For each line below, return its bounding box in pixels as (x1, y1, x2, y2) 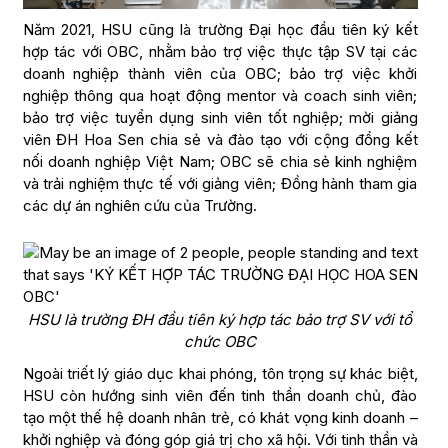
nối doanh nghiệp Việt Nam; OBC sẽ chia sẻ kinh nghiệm (22, 151, 418, 171)
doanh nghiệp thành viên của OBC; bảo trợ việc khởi (22, 63, 418, 83)
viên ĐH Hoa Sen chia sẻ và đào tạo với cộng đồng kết (22, 129, 418, 149)
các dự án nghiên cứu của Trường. (22, 195, 257, 215)
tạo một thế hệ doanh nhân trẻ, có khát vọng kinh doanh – (22, 407, 418, 427)
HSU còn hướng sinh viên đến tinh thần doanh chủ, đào (22, 385, 418, 405)
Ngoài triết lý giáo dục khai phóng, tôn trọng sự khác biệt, (22, 363, 418, 383)
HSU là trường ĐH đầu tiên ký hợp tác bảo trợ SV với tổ (28, 309, 412, 329)
